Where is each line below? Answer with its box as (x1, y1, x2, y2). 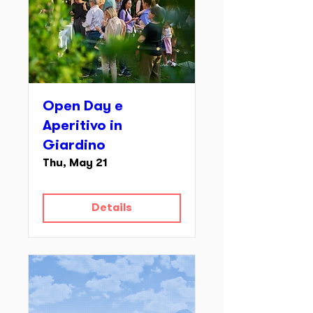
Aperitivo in (43, 120, 122, 133)
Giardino (43, 140, 105, 152)
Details (92, 203, 132, 213)
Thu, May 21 (43, 159, 108, 168)
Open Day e (43, 101, 123, 113)
